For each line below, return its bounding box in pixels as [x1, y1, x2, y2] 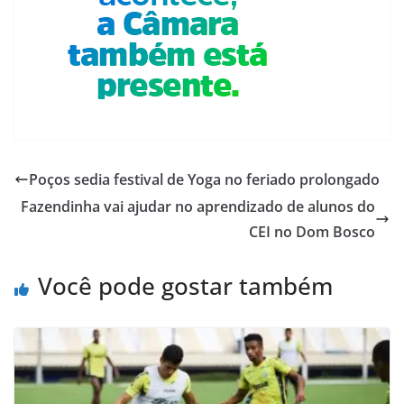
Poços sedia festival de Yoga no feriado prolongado [29, 169, 380, 189]
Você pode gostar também [38, 269, 333, 302]
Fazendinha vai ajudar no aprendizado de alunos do [21, 196, 375, 216]
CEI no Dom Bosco [249, 221, 375, 242]
